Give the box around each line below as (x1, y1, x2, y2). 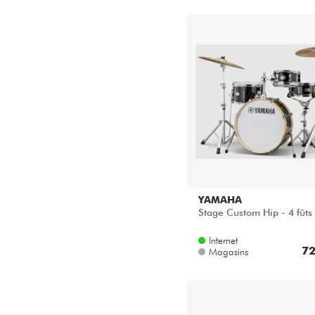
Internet (209, 235, 238, 247)
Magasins (209, 246, 248, 258)
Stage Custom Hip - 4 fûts (198, 207, 312, 219)
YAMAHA (198, 194, 242, 206)
